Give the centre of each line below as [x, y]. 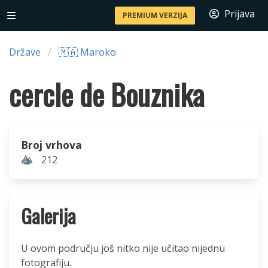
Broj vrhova [51, 145]
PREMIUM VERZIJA [155, 15]
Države [25, 52]
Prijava [240, 14]
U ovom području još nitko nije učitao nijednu [123, 248]
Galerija [48, 216]
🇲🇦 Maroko [87, 52]
